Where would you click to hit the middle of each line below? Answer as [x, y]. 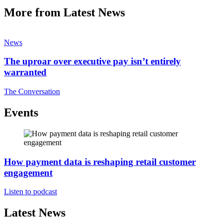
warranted [25, 72]
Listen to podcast [30, 192]
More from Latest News [64, 12]
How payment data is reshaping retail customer [100, 162]
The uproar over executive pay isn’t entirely [92, 61]
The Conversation [32, 92]
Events [21, 113]
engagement [28, 172]
